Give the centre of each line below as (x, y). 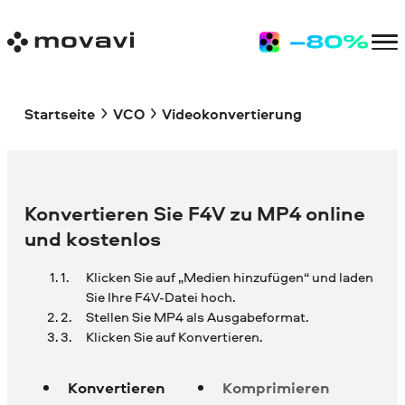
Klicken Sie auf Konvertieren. (174, 337)
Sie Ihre (108, 297)
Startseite (60, 113)
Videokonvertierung (231, 113)
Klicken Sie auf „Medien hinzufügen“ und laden (229, 278)
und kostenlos (93, 239)
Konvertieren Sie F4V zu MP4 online (195, 214)
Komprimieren (276, 388)
